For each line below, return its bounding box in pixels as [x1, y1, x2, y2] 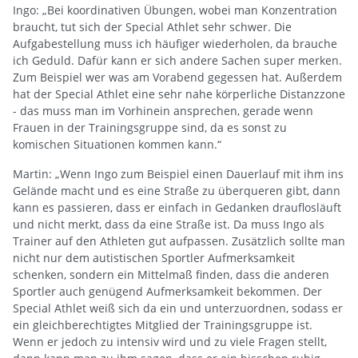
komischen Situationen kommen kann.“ [13, 136, 221, 152]
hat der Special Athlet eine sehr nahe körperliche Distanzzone [13, 86, 345, 101]
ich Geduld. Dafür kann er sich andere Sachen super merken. [13, 52, 342, 68]
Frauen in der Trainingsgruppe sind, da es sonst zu [13, 119, 287, 135]
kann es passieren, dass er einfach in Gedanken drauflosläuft [13, 199, 341, 215]
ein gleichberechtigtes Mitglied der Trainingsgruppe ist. [13, 316, 312, 332]
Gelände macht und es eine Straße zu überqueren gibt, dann [13, 182, 340, 198]
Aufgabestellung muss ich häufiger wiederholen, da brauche [13, 35, 337, 51]
